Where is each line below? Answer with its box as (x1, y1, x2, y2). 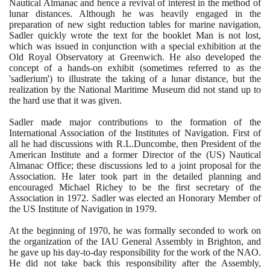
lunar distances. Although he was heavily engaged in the (9, 8, 261, 19)
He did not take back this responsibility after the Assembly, (9, 257, 261, 268)
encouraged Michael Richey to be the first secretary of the (9, 181, 261, 192)
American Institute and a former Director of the (9, 149, 206, 160)
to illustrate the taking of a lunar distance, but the (52, 73, 261, 84)
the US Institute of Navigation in (9, 203, 135, 214)
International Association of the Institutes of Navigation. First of (9, 127, 261, 138)
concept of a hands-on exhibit (9, 62, 140, 73)
